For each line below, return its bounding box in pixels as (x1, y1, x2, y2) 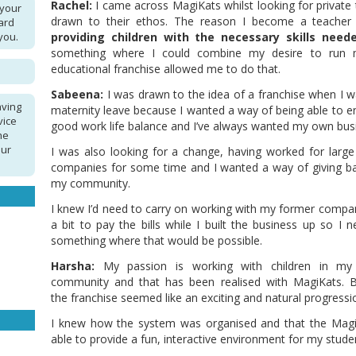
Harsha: (51, 258, 95, 274)
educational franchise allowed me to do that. (51, 61, 281, 77)
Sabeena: (51, 87, 103, 103)
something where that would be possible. (51, 233, 269, 249)
